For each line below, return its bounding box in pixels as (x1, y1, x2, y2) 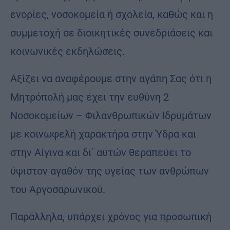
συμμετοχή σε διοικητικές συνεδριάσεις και (10, 26, 213, 39)
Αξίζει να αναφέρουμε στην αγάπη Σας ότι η (10, 72, 212, 85)
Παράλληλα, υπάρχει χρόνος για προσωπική (10, 210, 212, 223)
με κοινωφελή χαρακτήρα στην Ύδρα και (10, 127, 196, 140)
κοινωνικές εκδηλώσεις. (10, 45, 125, 57)
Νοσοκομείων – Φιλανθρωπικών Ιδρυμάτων (10, 109, 212, 122)
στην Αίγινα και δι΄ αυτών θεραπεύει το (10, 146, 191, 159)
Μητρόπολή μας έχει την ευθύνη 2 (10, 90, 169, 103)
